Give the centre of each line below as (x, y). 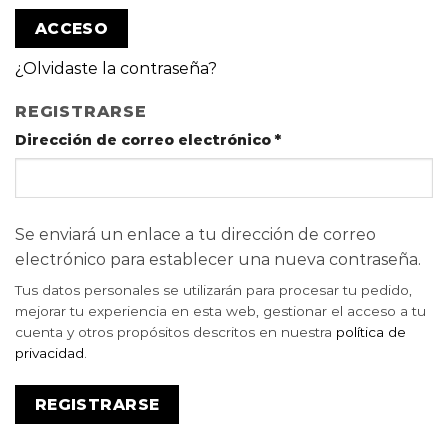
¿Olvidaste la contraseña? (116, 69)
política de (371, 332)
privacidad (49, 353)
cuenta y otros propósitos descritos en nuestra (175, 332)
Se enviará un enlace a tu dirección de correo (195, 235)
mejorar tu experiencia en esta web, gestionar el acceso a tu (220, 311)
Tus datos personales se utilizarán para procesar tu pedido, (213, 290)
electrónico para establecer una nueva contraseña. (218, 260)
